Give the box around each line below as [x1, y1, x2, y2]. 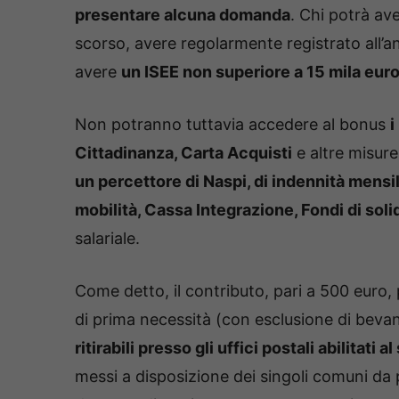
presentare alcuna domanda [75, 4, 290, 24]
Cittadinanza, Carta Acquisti [75, 142, 292, 162]
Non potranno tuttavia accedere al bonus [75, 114, 390, 134]
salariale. [75, 228, 140, 248]
